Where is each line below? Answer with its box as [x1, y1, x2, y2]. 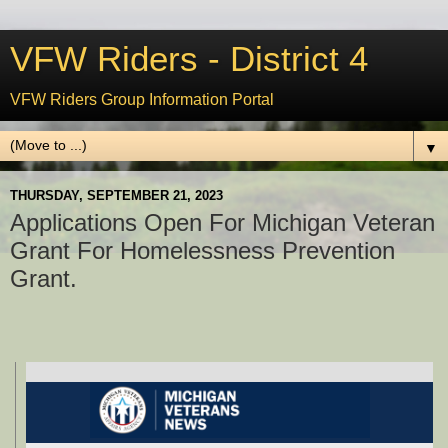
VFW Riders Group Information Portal [10, 91, 274, 108]
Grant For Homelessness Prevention [10, 237, 395, 264]
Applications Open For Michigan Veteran [10, 209, 435, 236]
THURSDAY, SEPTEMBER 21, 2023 [10, 187, 223, 203]
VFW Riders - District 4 [10, 40, 368, 78]
